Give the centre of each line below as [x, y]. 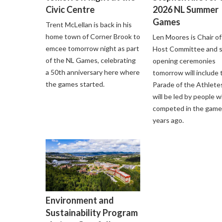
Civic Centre [70, 9]
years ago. [168, 120]
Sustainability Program [92, 212]
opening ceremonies [184, 60]
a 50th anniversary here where [93, 72]
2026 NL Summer [186, 9]
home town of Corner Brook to [93, 36]
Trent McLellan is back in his [89, 24]
